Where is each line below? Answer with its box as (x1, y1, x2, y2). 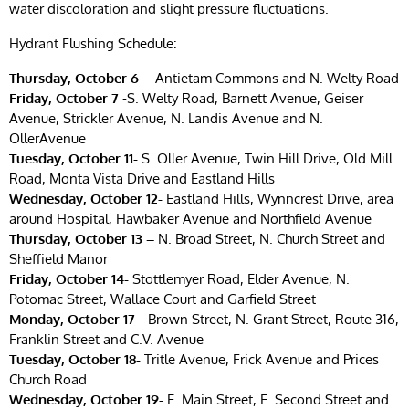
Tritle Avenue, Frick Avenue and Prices (141, 350, 379, 368)
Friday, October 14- (9, 269, 129, 288)
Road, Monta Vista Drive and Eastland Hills (9, 169, 275, 187)
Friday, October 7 (9, 89, 119, 107)
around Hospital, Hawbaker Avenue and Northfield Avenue (9, 209, 372, 227)
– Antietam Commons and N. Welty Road (142, 68, 399, 87)
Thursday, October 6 (9, 68, 142, 87)
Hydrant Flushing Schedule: (9, 34, 177, 52)
